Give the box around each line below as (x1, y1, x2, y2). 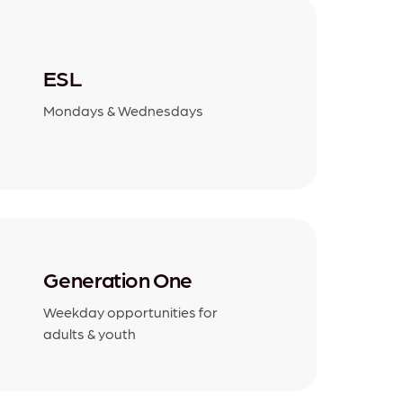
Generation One (43, 264, 193, 293)
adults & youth (43, 323, 136, 343)
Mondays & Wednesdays (43, 100, 203, 120)
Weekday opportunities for (43, 301, 218, 321)
